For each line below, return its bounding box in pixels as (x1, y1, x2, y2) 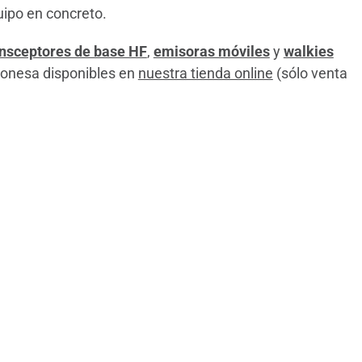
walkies (283, 42, 334, 60)
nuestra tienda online (137, 64, 273, 82)
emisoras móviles (153, 42, 270, 60)
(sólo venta (272, 64, 347, 82)
